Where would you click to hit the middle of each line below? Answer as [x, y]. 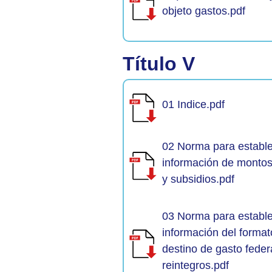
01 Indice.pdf [194, 105]
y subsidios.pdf [199, 179]
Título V [158, 63]
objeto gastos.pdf [204, 11]
